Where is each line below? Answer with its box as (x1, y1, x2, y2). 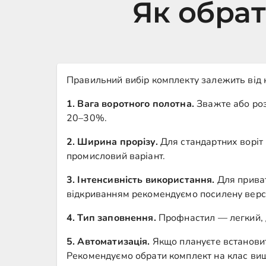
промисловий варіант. (66, 150, 166, 163)
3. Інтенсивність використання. (66, 173, 215, 186)
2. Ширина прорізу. (66, 135, 158, 148)
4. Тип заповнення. (66, 211, 156, 224)
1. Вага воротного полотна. (66, 97, 194, 110)
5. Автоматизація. (66, 235, 150, 248)
